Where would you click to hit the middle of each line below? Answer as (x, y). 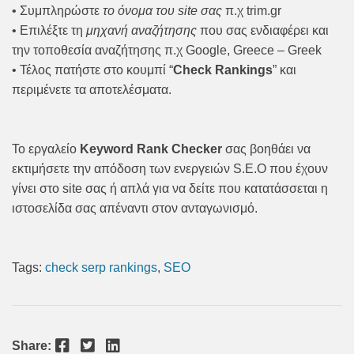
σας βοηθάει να (266, 149)
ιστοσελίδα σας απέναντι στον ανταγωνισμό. (135, 209)
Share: (32, 345)
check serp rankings (101, 268)
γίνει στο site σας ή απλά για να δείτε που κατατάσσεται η (170, 189)
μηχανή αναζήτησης (141, 31)
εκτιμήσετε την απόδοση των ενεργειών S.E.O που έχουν (170, 169)
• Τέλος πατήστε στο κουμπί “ (92, 70)
